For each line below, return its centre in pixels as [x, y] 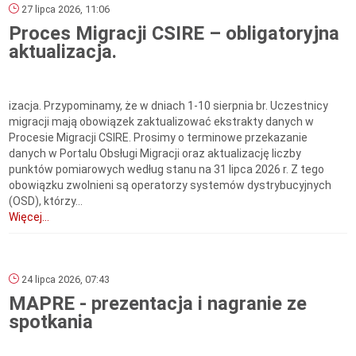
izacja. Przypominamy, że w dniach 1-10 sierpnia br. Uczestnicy [169, 106]
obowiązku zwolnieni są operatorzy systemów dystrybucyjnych [170, 186]
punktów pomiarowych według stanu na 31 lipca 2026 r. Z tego [167, 170]
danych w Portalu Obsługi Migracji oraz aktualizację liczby [155, 154]
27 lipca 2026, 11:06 [65, 10]
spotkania [51, 322]
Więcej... [29, 217]
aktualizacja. [63, 52]
